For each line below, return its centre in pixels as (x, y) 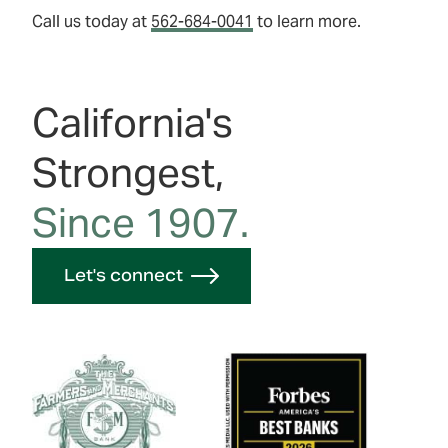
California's (132, 122)
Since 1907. (140, 222)
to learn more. (307, 21)
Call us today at (91, 21)
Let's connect (123, 275)
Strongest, (128, 172)
